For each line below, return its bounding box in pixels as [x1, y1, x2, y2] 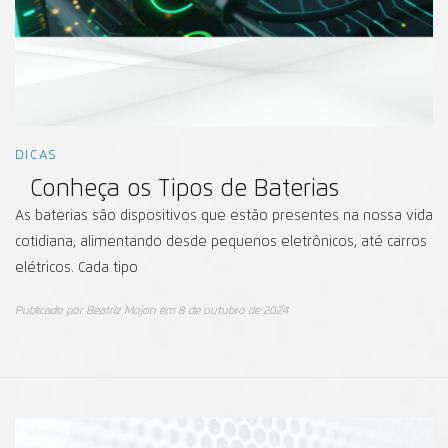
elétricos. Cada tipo [15, 260, 138, 275]
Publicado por [15, 304, 86, 316]
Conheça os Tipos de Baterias [30, 177, 339, 201]
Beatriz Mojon [86, 304, 156, 316]
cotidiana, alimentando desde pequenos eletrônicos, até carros [15, 234, 427, 249]
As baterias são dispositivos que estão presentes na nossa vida [15, 208, 433, 223]
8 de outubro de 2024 [178, 304, 289, 316]
